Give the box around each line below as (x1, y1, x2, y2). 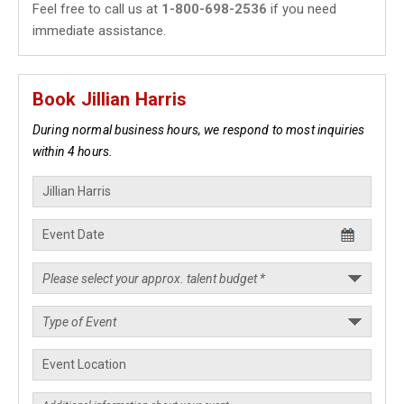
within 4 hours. (32, 144, 114, 159)
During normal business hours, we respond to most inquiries (32, 123, 365, 137)
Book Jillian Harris (32, 88, 188, 110)
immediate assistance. (32, 23, 166, 39)
